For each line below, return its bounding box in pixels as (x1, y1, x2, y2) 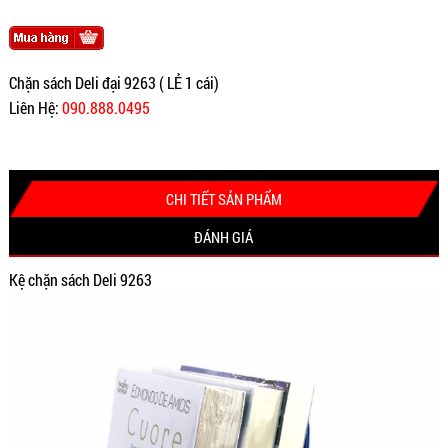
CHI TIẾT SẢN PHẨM (165, 189, 282, 210)
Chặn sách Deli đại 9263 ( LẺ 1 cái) (8, 72, 219, 94)
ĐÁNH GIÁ (194, 227, 254, 248)
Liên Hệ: (8, 97, 62, 119)
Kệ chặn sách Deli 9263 (8, 269, 152, 291)
